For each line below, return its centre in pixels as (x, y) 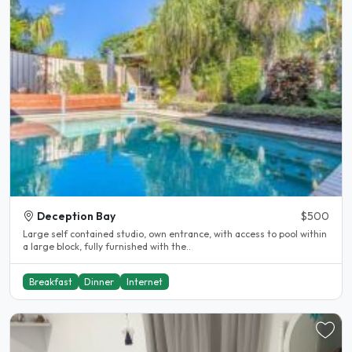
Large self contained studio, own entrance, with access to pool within (175, 233)
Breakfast (50, 281)
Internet (144, 281)
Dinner (99, 281)
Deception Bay (76, 216)
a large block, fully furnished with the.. (107, 246)
